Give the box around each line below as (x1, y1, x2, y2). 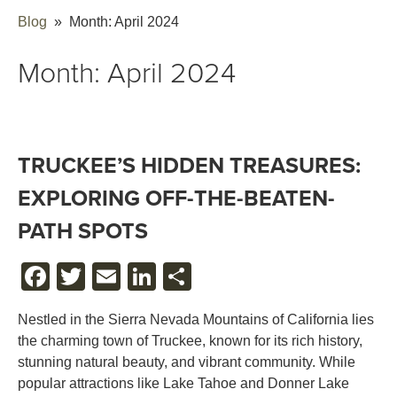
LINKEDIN (156, 260, 286, 292)
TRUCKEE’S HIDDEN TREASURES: (18, 152, 361, 179)
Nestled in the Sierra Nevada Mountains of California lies (18, 311, 374, 327)
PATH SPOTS (18, 217, 148, 245)
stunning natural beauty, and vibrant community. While (18, 354, 355, 370)
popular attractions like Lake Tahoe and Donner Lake (18, 375, 349, 391)
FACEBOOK (50, 260, 205, 292)
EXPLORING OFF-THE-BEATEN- (18, 184, 335, 212)
